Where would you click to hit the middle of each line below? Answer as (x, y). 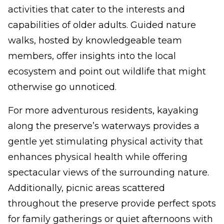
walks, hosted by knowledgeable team (95, 40)
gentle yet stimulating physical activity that (105, 141)
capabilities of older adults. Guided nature (102, 25)
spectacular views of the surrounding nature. (108, 172)
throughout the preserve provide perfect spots (112, 203)
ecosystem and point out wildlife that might (107, 71)
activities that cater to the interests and (96, 9)
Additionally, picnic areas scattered (86, 188)
